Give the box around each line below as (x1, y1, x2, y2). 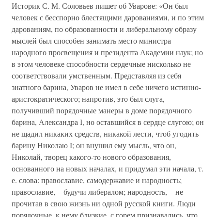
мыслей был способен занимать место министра (12, 35, 171, 46)
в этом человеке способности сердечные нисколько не (12, 59, 191, 69)
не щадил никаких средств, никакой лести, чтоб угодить (12, 128, 199, 139)
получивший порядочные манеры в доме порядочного (12, 105, 192, 115)
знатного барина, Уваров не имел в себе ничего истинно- (12, 82, 201, 92)
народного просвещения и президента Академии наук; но (12, 47, 203, 57)
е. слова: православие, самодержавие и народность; (12, 175, 182, 185)
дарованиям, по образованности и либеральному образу (12, 24, 197, 34)
